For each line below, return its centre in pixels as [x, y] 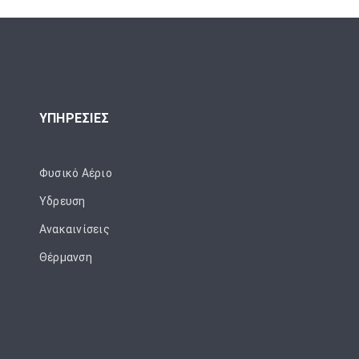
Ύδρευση [62, 202]
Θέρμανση [65, 258]
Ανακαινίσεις [74, 230]
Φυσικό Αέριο [75, 173]
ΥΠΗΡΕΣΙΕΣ [74, 119]
